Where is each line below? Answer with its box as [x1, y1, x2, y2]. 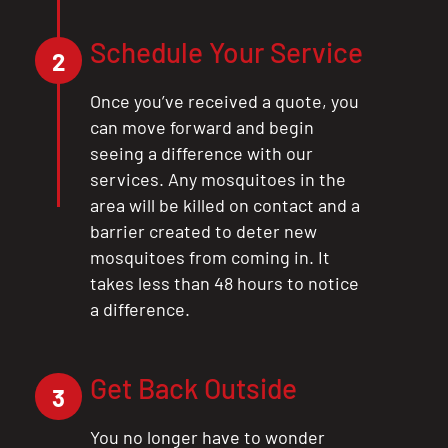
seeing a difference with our [90, 141, 313, 164]
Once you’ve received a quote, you [90, 89, 359, 112]
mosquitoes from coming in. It [90, 245, 330, 268]
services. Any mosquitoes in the [90, 167, 346, 190]
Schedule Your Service [90, 34, 363, 69]
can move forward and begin [90, 115, 314, 138]
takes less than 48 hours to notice [90, 271, 359, 294]
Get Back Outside [90, 370, 297, 405]
